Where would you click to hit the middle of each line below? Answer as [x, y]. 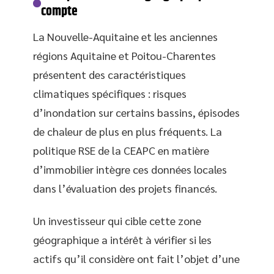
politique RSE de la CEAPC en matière [121, 150]
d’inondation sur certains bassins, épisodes [136, 112]
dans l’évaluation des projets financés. [125, 188]
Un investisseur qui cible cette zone [117, 221]
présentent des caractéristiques [109, 74]
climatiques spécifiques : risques [110, 93]
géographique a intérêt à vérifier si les [122, 240]
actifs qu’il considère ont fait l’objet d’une [136, 259]
